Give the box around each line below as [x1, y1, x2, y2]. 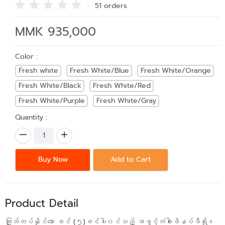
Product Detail [5, 195, 78, 211]
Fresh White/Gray [96, 95, 156, 106]
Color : [15, 51, 38, 62]
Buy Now [38, 154, 68, 165]
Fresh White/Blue [69, 65, 129, 76]
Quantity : [15, 111, 47, 123]
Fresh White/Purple [18, 95, 85, 106]
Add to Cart [110, 154, 151, 165]
